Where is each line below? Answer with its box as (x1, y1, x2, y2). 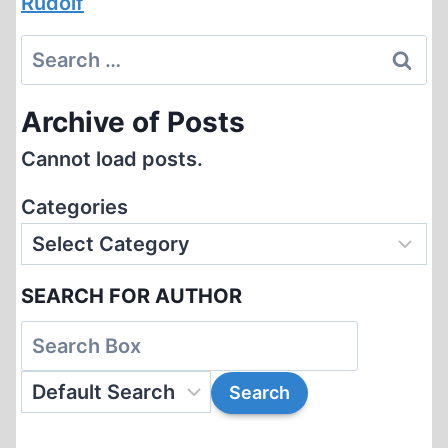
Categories (21, 195, 128, 219)
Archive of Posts (21, 105, 245, 139)
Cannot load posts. (21, 147, 203, 171)
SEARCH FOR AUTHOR (21, 284, 242, 308)
